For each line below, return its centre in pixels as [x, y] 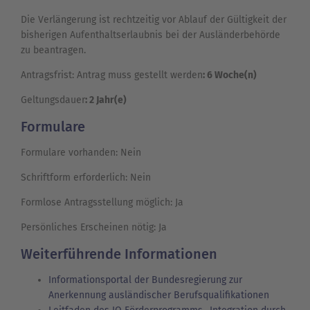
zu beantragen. [53, 51]
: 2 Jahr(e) [106, 100]
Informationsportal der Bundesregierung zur [145, 280]
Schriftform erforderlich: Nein [86, 178]
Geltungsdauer [53, 100]
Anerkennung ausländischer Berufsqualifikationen [159, 295]
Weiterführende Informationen [119, 254]
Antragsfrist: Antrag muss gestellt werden [112, 75]
